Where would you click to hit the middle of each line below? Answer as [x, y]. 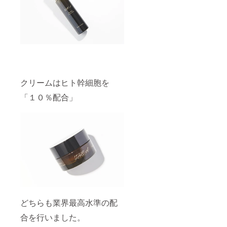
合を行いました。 [53, 217]
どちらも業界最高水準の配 [69, 202]
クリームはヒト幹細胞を [65, 83]
